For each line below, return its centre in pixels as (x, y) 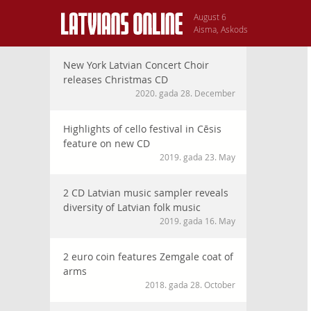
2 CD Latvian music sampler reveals (146, 193)
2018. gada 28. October (190, 285)
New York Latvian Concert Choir (136, 65)
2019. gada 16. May (197, 221)
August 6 (210, 17)
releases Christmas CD (116, 79)
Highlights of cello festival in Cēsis (142, 129)
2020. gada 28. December (185, 93)
